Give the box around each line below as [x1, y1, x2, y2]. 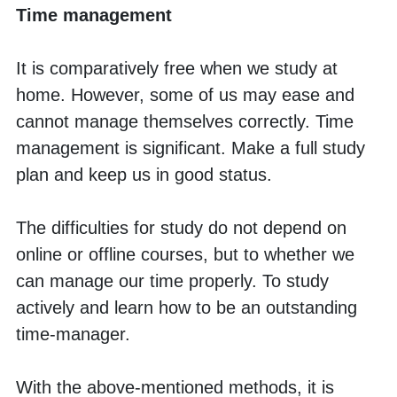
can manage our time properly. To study [16, 270, 329, 291]
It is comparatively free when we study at [16, 58, 338, 78]
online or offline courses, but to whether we [16, 244, 354, 264]
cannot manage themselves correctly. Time [16, 111, 354, 131]
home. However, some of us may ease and [16, 84, 354, 105]
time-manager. [16, 323, 136, 344]
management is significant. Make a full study [16, 137, 365, 158]
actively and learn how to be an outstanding [16, 297, 357, 317]
